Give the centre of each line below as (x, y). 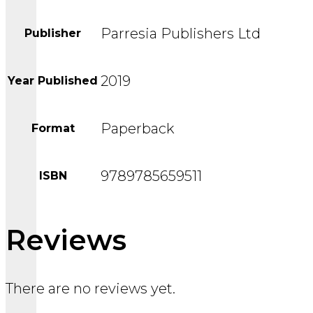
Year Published (53, 81)
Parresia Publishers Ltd (181, 34)
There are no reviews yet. (90, 289)
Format (53, 129)
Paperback (137, 129)
